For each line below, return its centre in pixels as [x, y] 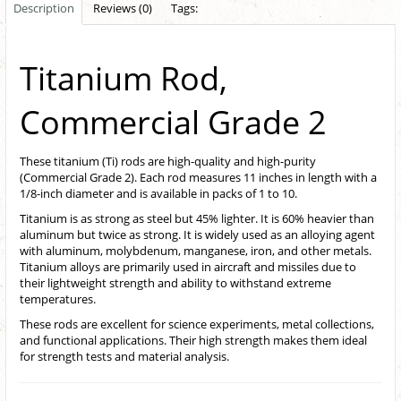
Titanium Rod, [124, 79]
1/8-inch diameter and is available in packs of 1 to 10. [158, 194]
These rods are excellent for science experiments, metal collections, [197, 324]
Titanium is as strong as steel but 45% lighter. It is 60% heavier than [197, 219]
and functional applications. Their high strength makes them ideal [193, 341]
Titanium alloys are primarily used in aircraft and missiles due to [188, 267]
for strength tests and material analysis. [124, 357]
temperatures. [58, 299]
